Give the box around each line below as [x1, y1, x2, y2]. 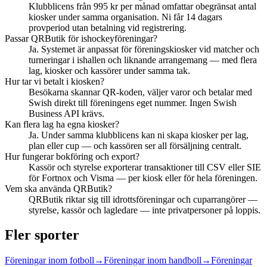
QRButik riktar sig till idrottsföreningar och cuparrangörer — [29, 194, 257, 204]
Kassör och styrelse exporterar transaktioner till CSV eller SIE [29, 162, 261, 172]
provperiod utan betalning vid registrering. [29, 22, 187, 33]
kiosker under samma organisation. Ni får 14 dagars [29, 11, 222, 22]
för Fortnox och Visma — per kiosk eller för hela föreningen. [29, 172, 257, 183]
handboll [169, 255, 201, 266]
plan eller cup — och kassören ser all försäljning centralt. [29, 140, 241, 151]
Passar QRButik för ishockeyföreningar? [5, 33, 157, 44]
